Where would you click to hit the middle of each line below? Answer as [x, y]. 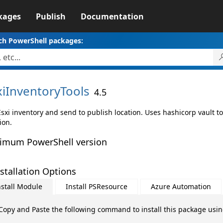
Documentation [112, 16]
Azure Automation [181, 186]
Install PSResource [96, 186]
